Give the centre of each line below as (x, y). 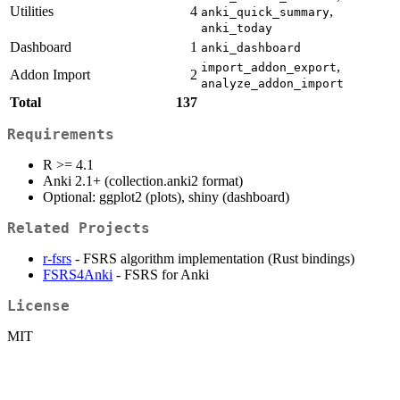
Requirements (61, 134)
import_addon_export (269, 68)
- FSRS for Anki (161, 274)
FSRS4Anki (78, 274)
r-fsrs (57, 258)
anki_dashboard (251, 48)
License (38, 305)
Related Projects (79, 228)
